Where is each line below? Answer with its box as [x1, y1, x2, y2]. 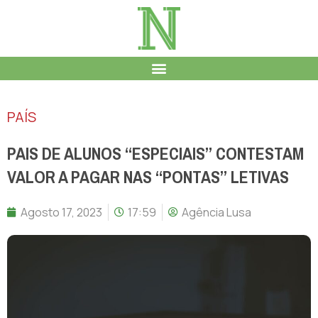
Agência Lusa [182, 204, 251, 220]
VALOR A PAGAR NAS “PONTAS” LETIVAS [7, 161, 289, 193]
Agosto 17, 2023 [21, 204, 102, 220]
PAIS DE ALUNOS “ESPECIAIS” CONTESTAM [7, 138, 304, 170]
